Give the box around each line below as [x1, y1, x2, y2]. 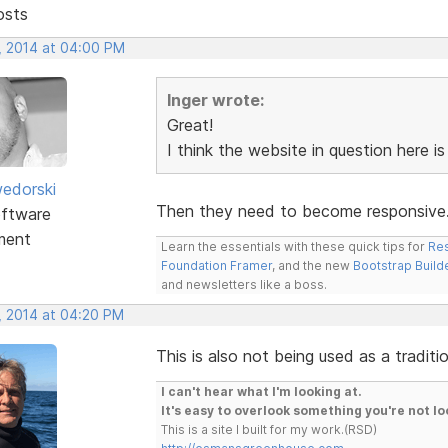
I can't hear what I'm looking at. [160, 383, 362, 399]
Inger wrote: [166, 89, 264, 110]
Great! [166, 114, 213, 135]
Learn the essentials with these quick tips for [160, 238, 428, 254]
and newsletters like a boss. [160, 276, 327, 292]
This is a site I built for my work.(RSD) [160, 421, 377, 437]
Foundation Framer [160, 257, 272, 273]
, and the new [271, 257, 353, 273]
